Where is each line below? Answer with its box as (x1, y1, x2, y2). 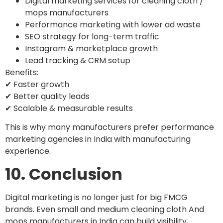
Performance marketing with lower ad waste (25, 18, 201, 30)
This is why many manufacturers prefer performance (5, 121, 214, 133)
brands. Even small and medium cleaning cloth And (5, 203, 204, 215)
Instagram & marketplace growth (25, 42, 158, 54)
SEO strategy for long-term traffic (25, 30, 159, 42)
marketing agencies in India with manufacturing (5, 133, 191, 145)
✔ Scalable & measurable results (5, 102, 133, 114)
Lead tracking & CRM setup (25, 54, 130, 66)
